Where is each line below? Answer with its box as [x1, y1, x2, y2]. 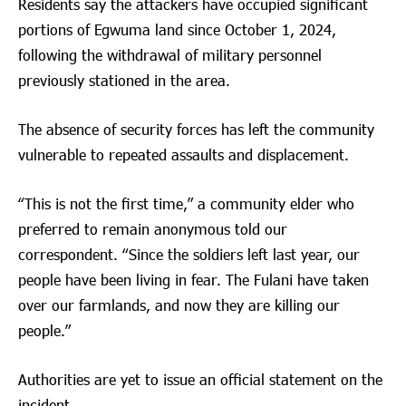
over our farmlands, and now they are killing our [18, 295, 340, 315]
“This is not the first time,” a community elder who [18, 194, 354, 214]
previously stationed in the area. [18, 70, 230, 90]
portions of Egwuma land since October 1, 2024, [18, 19, 336, 39]
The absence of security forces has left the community [18, 119, 374, 139]
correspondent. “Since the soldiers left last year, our [18, 245, 360, 265]
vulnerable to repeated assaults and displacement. [18, 144, 349, 164]
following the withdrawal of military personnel [18, 44, 322, 64]
